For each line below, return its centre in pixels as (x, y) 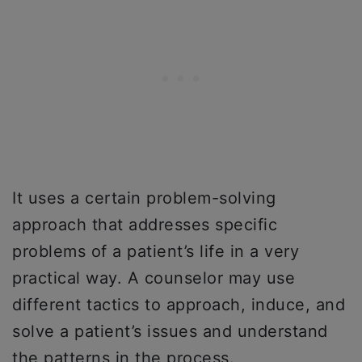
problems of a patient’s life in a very (156, 251)
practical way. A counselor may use (154, 278)
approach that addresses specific (145, 225)
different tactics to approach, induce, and (179, 305)
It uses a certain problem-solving (144, 198)
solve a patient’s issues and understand (170, 331)
